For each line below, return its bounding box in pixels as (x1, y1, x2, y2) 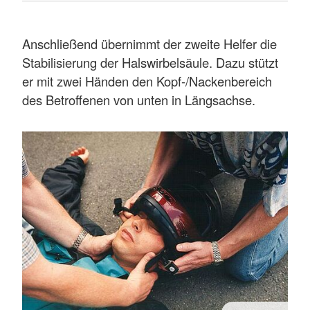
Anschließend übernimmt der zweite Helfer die (22, 34, 277, 53)
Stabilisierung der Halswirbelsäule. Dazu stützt (22, 53, 278, 71)
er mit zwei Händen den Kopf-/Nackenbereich (22, 71, 272, 90)
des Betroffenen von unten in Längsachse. (22, 90, 255, 109)
